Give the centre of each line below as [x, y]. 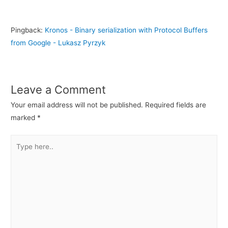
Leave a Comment [59, 90]
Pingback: [28, 30]
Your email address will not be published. [77, 105]
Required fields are [176, 105]
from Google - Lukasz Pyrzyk [58, 42]
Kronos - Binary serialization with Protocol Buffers [126, 30]
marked [24, 118]
